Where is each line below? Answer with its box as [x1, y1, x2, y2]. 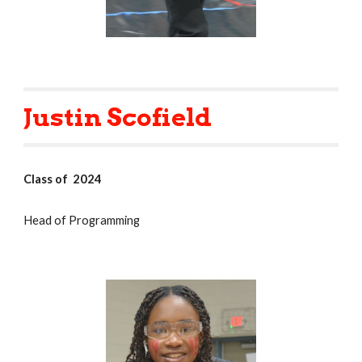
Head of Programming [23, 213, 141, 227]
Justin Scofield [23, 102, 213, 133]
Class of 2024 [23, 171, 103, 186]
